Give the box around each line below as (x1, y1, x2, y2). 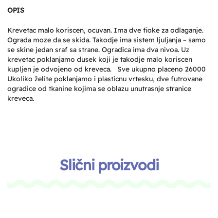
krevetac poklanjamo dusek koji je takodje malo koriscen (7, 55, 192, 64)
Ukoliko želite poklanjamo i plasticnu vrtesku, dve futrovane (7, 74, 202, 84)
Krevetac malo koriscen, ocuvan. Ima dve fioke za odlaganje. (7, 26, 203, 35)
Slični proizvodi (59, 156, 159, 175)
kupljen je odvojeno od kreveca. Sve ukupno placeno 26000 (7, 65, 210, 74)
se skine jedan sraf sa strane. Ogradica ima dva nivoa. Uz (7, 45, 189, 54)
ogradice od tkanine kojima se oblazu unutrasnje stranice (7, 84, 191, 93)
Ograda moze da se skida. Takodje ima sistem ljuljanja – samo (7, 36, 206, 45)
